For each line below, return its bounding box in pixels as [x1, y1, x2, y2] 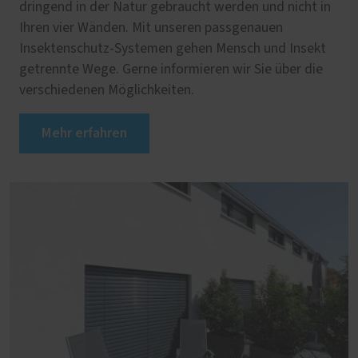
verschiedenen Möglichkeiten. [19, 82, 194, 97]
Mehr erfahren [42, 122, 127, 143]
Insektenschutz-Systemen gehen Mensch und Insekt [19, 41, 326, 56]
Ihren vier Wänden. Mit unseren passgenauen [19, 20, 283, 35]
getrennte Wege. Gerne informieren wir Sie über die [19, 62, 323, 77]
